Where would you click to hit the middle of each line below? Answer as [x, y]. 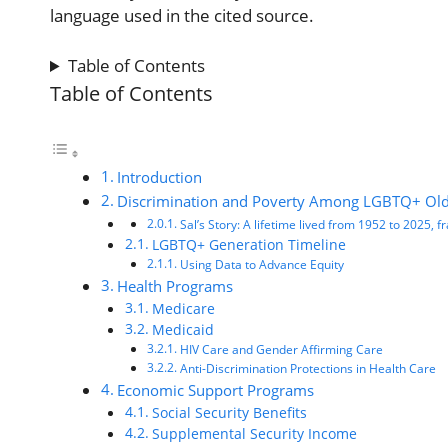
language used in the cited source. [182, 15]
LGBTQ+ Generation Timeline [248, 244]
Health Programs [175, 285]
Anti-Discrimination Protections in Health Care [307, 368]
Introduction [160, 176]
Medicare [183, 308]
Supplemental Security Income [254, 433]
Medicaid [182, 329]
